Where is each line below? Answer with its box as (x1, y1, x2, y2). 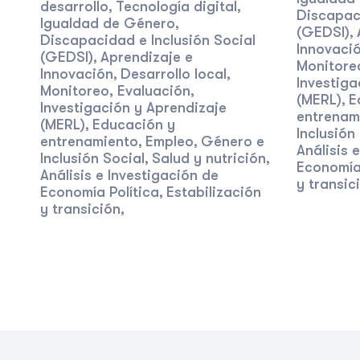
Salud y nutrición (152, 150, 266, 166)
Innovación (40, 66, 113, 82)
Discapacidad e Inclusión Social (40, 32, 256, 48)
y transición (40, 201, 121, 217)
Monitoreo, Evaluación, (40, 83, 194, 99)
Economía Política (40, 184, 159, 200)
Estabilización (166, 184, 261, 200)
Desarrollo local (121, 66, 227, 82)
